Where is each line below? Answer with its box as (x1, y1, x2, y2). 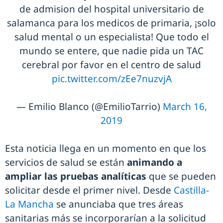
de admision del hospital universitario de (19, 2, 204, 16)
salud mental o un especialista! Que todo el (14, 30, 209, 44)
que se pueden (146, 170, 216, 183)
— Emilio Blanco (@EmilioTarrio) (16, 100, 163, 113)
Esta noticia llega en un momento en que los (5, 142, 206, 155)
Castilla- (174, 184, 209, 197)
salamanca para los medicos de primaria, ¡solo (7, 16, 216, 30)
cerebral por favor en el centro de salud (22, 58, 201, 72)
